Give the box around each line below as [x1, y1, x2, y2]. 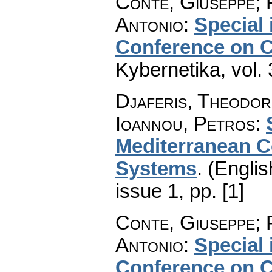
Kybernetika [115, 58, 220, 81]
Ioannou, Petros [115, 112, 255, 135]
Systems [115, 157, 197, 180]
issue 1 [115, 180, 178, 202]
